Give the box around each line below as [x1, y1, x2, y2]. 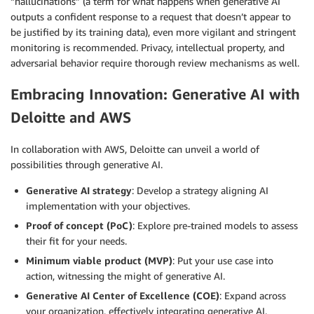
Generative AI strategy [26, 184, 132, 196]
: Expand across [219, 289, 286, 301]
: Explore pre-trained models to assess [132, 219, 298, 231]
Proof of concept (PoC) [26, 219, 132, 231]
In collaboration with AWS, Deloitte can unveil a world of [11, 142, 259, 155]
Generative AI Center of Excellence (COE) [26, 289, 219, 301]
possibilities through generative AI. [11, 158, 163, 170]
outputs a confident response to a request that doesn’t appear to [11, 10, 291, 22]
